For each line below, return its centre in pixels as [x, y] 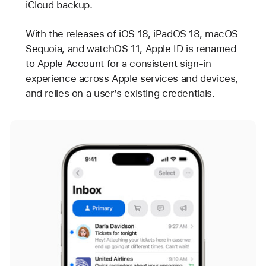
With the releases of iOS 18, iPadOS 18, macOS [132, 34]
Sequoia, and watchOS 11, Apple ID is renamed [131, 49]
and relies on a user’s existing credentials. [120, 94]
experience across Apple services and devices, [132, 79]
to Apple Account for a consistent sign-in [118, 64]
